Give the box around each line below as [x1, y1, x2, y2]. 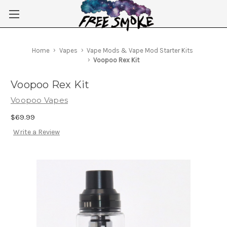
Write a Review [13, 128, 60, 137]
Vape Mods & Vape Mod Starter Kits [87, 47, 194, 54]
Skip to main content [79, 16, 148, 25]
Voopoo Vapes [11, 95, 68, 105]
